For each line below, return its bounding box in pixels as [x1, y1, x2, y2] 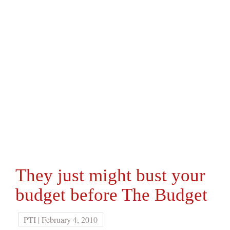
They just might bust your [15, 165, 205, 185]
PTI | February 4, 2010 [24, 214, 98, 225]
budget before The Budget [15, 185, 207, 205]
